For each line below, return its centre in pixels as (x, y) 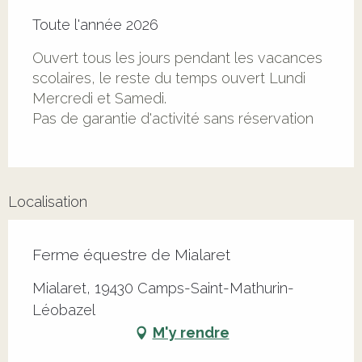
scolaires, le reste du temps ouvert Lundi (169, 78)
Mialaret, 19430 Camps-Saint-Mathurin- (163, 288)
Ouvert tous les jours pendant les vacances (177, 57)
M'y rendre (191, 333)
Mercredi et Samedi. (99, 98)
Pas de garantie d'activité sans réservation (173, 118)
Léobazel (64, 309)
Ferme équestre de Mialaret (131, 254)
